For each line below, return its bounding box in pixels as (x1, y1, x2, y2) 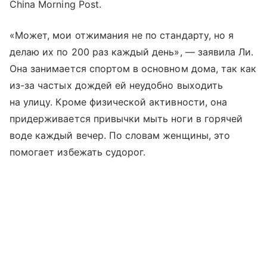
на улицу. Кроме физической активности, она (10, 95, 228, 108)
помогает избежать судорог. (10, 145, 146, 158)
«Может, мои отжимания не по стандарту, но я (10, 29, 234, 41)
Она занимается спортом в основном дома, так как (10, 62, 257, 74)
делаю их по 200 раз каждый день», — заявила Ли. (10, 45, 254, 58)
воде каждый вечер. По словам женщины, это (10, 129, 230, 141)
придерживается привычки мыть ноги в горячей (10, 112, 243, 125)
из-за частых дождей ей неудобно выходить (10, 79, 223, 91)
